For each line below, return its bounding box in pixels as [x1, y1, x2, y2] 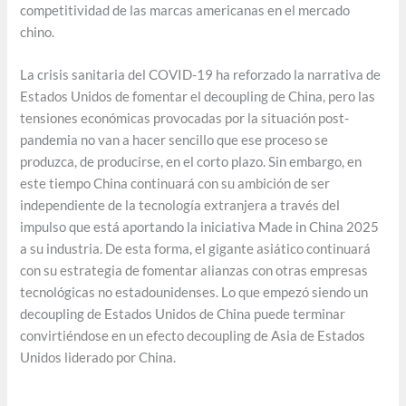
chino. [20, 24, 55, 40]
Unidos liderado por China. [20, 350, 177, 366]
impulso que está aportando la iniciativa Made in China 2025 [20, 219, 380, 236]
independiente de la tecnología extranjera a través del [20, 198, 341, 214]
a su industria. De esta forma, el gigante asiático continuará [20, 241, 372, 257]
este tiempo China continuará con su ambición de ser [20, 176, 331, 192]
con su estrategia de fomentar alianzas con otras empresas [20, 263, 369, 279]
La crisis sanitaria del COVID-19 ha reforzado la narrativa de [20, 67, 382, 83]
